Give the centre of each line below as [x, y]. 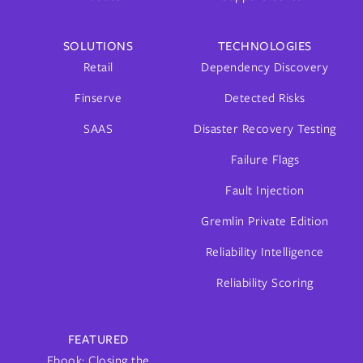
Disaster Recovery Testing [265, 128]
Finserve [98, 98]
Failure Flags [265, 159]
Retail [98, 67]
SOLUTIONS [98, 46]
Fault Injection [265, 190]
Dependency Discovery [265, 67]
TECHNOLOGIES [265, 46]
